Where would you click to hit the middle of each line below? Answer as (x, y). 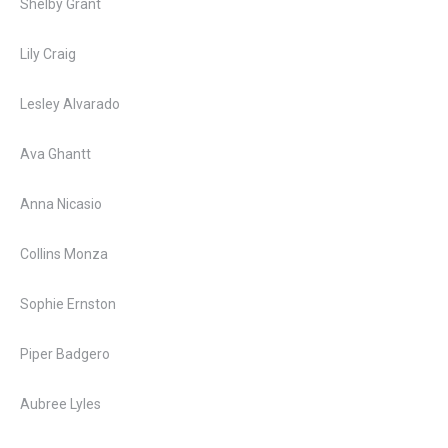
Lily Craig (48, 54)
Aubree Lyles (60, 404)
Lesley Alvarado (70, 104)
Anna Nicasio (61, 204)
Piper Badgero (65, 354)
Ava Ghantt (55, 154)
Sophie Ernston (68, 304)
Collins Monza (64, 254)
